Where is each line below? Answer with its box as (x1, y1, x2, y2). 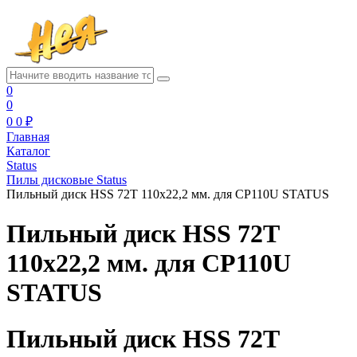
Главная (6, 130, 49, 144)
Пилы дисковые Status (6, 173, 127, 187)
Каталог (6, 144, 50, 159)
